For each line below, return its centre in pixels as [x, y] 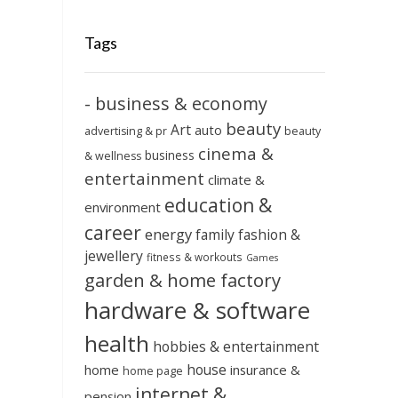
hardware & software [197, 310]
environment [122, 207]
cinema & [235, 154]
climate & [236, 180]
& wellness [112, 156]
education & [218, 205]
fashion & [269, 235]
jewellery [113, 256]
